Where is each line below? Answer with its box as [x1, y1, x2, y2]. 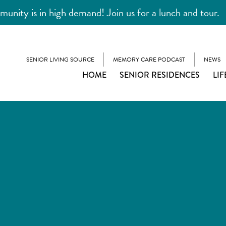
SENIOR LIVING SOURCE [26, 54, 94, 64]
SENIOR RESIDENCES [120, 69, 200, 81]
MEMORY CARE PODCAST [113, 54, 185, 64]
